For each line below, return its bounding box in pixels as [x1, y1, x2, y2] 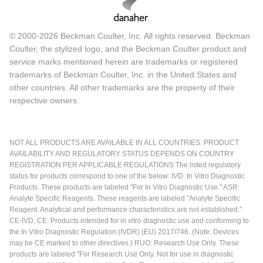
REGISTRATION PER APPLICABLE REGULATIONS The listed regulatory [9, 161, 241, 170]
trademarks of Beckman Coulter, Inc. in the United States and [9, 70, 237, 80]
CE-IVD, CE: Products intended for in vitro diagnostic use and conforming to [9, 217, 249, 225]
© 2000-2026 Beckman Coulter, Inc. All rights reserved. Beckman [9, 31, 250, 41]
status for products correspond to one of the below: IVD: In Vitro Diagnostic [9, 172, 245, 181]
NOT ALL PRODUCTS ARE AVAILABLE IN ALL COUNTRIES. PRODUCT [9, 139, 239, 147]
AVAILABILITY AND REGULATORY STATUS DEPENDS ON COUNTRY [9, 150, 234, 159]
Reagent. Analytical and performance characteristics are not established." [9, 205, 242, 214]
